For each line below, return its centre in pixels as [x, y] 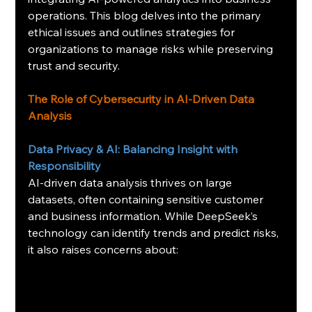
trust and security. [74, 65]
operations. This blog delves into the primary [146, 15]
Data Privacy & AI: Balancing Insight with [134, 149]
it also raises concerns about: [103, 249]
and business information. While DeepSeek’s [145, 216]
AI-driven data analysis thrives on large [132, 182]
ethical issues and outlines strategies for [133, 32]
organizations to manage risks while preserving [152, 48]
